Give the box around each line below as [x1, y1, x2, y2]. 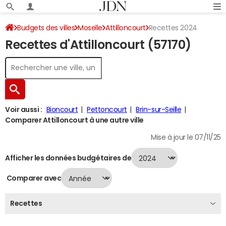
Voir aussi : [5, 106, 42, 113]
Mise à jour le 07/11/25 [151, 134, 221, 141]
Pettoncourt [87, 106, 127, 113]
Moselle [78, 24, 103, 31]
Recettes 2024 [148, 24, 197, 31]
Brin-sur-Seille [136, 106, 182, 113]
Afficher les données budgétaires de [5, 154, 132, 161]
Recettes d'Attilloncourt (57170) [5, 39, 191, 51]
